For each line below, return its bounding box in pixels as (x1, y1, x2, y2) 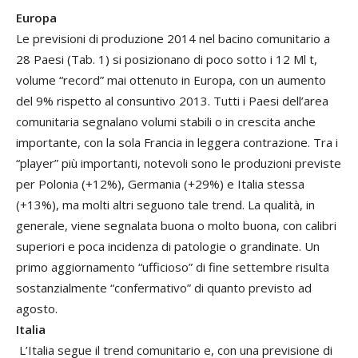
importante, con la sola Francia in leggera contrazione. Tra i (16, 134, 338, 151)
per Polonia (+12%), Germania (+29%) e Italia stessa (16, 176, 304, 193)
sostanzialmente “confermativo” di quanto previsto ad (16, 280, 312, 296)
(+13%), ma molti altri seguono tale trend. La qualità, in (16, 197, 315, 213)
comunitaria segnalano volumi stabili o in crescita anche (16, 113, 316, 130)
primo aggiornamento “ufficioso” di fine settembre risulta (16, 259, 329, 276)
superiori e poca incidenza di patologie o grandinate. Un (16, 238, 320, 255)
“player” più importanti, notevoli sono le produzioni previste (16, 155, 341, 172)
